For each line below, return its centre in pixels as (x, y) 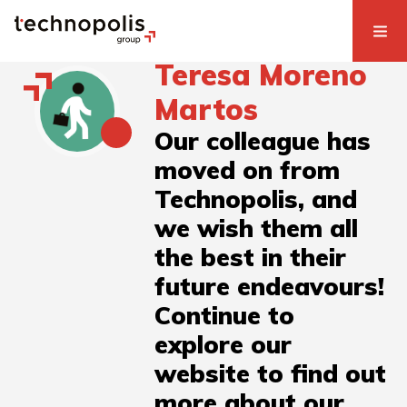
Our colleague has (263, 141)
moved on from (248, 170)
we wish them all (257, 228)
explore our (223, 345)
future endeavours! (270, 287)
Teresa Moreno (261, 75)
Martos (207, 109)
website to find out (271, 374)
